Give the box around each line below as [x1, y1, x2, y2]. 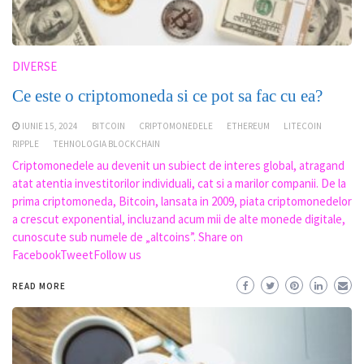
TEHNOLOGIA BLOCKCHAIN [53, 137, 160, 149]
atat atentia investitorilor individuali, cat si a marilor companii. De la [12, 175, 346, 191]
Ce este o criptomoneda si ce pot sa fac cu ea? [12, 85, 323, 106]
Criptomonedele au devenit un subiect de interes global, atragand [12, 157, 344, 173]
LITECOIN [284, 119, 322, 132]
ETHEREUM [227, 119, 270, 132]
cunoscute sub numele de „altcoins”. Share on [12, 228, 243, 245]
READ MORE [12, 279, 66, 292]
